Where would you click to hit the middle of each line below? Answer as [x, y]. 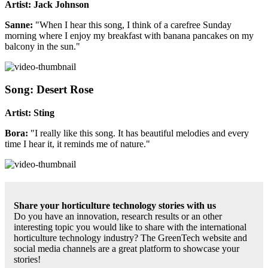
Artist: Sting [30, 113]
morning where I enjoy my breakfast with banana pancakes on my [129, 35]
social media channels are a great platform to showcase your [127, 248]
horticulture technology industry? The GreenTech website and [130, 237]
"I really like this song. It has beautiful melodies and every [138, 133]
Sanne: [19, 25]
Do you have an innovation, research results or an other [118, 216]
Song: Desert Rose [49, 90]
